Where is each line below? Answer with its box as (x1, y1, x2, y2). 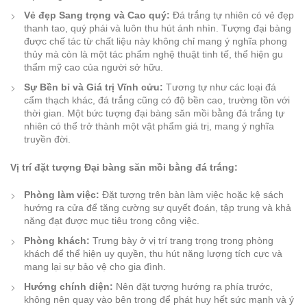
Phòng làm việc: (24, 189, 99, 201)
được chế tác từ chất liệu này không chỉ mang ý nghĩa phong (24, 36, 287, 47)
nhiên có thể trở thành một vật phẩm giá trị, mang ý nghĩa (24, 121, 274, 132)
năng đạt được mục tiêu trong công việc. (24, 215, 199, 227)
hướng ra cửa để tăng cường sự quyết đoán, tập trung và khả (24, 202, 291, 214)
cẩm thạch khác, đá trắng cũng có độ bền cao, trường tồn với (24, 95, 290, 106)
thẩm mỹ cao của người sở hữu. (24, 62, 163, 73)
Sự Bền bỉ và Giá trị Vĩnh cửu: (24, 82, 163, 93)
